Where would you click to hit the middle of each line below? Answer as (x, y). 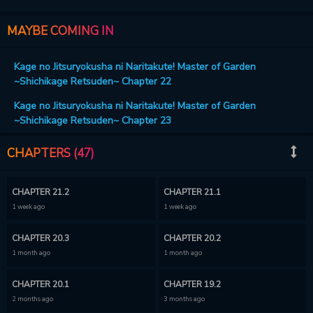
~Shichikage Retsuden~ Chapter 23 (93, 121)
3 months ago (184, 299)
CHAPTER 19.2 (192, 284)
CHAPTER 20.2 (192, 238)
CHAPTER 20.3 (41, 238)
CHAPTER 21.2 (41, 192)
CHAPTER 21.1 (192, 192)
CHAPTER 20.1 (41, 284)
